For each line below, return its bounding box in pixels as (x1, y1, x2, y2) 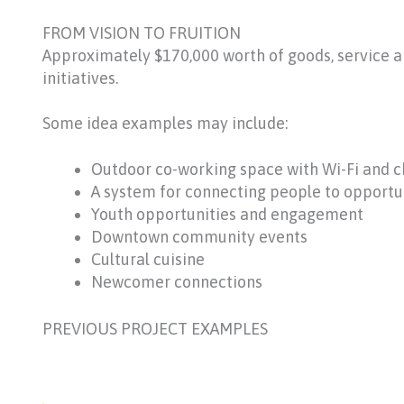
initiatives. (42, 68, 118, 87)
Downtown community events (91, 226, 308, 246)
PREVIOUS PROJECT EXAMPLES (42, 318, 268, 338)
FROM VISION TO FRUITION (42, 23, 241, 42)
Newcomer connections (91, 271, 262, 291)
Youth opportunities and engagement (91, 204, 363, 224)
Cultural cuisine (91, 249, 205, 269)
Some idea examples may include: (42, 114, 288, 133)
